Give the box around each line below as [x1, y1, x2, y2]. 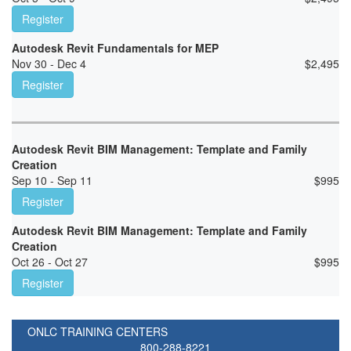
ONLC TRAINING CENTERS [27, 324, 168, 340]
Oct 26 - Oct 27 [12, 254, 88, 270]
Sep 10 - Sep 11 [12, 172, 92, 189]
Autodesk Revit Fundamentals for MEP [12, 40, 219, 56]
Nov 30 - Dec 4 [12, 56, 86, 72]
